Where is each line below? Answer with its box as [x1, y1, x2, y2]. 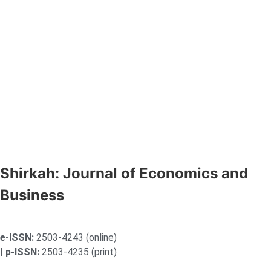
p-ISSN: [5, 246, 39, 258]
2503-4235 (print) [39, 246, 117, 258]
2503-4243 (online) [34, 231, 117, 243]
